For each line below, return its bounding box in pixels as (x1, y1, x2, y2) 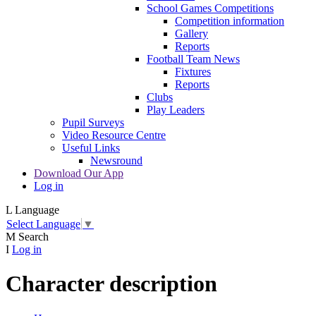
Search (18, 230, 49, 243)
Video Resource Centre (62, 129, 166, 142)
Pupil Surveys (62, 116, 124, 129)
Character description (6, 271, 217, 297)
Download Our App (34, 167, 123, 180)
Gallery (175, 28, 208, 40)
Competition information (175, 15, 284, 28)
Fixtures (175, 66, 211, 78)
